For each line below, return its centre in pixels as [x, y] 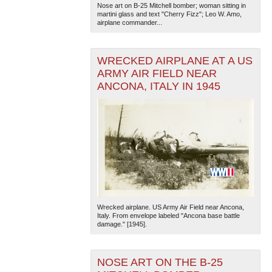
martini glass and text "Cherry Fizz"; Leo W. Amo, [169, 14]
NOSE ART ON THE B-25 [160, 263]
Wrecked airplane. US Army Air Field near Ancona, [170, 207]
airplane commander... [129, 23]
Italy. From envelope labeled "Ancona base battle [168, 216]
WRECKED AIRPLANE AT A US [175, 61]
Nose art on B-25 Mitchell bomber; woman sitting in [171, 6]
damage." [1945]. [122, 224]
